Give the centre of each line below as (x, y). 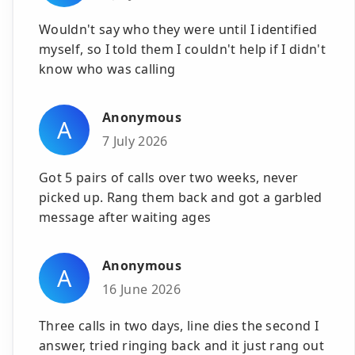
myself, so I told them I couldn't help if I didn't (183, 49)
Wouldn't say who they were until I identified (178, 29)
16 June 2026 (141, 289)
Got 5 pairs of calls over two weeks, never (169, 177)
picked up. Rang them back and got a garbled (181, 197)
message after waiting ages (125, 217)
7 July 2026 (135, 141)
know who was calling (107, 69)
